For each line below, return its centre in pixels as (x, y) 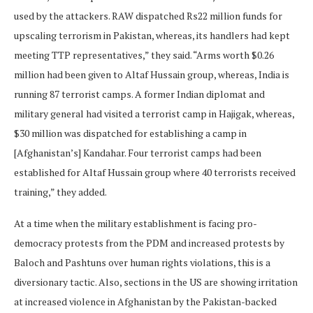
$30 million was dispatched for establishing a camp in (130, 133)
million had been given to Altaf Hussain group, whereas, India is (152, 74)
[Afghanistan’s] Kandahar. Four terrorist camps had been (138, 152)
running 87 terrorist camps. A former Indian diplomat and (139, 94)
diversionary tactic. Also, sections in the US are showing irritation (156, 282)
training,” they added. (60, 191)
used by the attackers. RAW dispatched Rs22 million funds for (148, 15)
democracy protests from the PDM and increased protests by (149, 242)
